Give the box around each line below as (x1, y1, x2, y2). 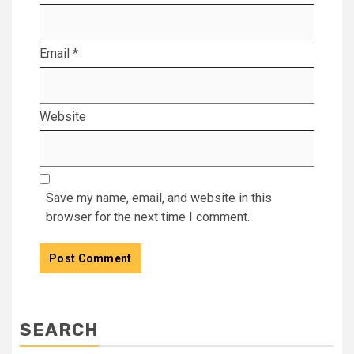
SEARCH (20, 318, 99, 341)
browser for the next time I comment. (46, 209, 250, 224)
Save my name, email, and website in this (46, 190, 272, 205)
